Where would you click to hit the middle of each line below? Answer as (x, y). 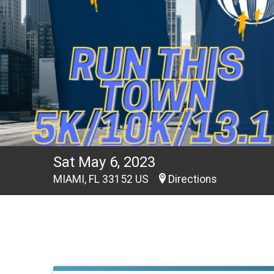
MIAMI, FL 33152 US (102, 179)
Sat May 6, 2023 (104, 162)
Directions (193, 179)
